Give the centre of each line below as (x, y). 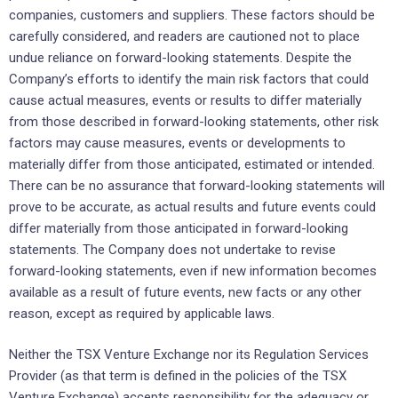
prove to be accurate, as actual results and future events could (192, 207)
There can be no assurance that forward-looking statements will (197, 185)
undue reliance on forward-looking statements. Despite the (180, 57)
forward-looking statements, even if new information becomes (193, 271)
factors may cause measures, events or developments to (177, 143)
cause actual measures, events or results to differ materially (185, 100)
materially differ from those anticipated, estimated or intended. (192, 164)
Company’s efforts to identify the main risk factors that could (189, 79)
